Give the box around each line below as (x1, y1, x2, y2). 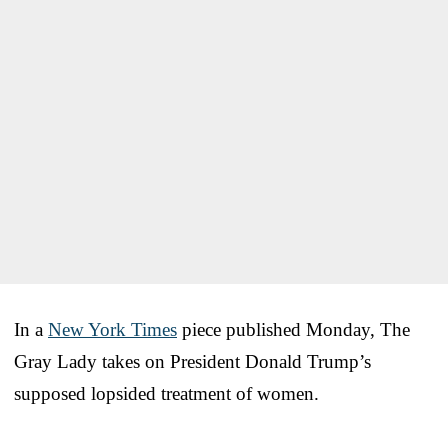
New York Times (48, 318, 177, 340)
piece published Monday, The (177, 318, 410, 340)
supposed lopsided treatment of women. (14, 382, 319, 404)
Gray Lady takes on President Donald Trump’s (14, 350, 371, 372)
